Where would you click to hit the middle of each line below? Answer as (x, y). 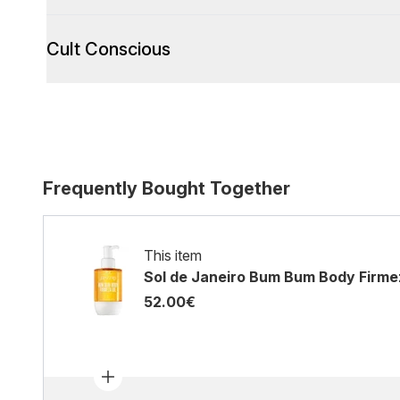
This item (173, 255)
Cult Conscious (108, 49)
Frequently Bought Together (167, 188)
